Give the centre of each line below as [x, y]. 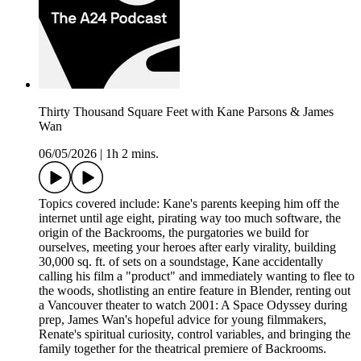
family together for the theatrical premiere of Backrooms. [183, 348]
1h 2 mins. [132, 153]
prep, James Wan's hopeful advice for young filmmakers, [183, 319]
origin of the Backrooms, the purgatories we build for [174, 232]
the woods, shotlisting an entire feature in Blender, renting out [195, 290]
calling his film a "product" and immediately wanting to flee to [197, 276]
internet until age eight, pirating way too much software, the [190, 218]
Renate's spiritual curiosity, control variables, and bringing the [195, 334]
